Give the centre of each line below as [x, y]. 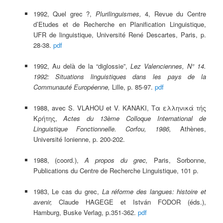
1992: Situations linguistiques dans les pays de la [119, 77]
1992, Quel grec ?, [64, 13]
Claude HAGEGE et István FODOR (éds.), [129, 202]
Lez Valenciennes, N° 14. [168, 66]
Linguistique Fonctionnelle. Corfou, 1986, [102, 129]
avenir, [43, 202]
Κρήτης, [48, 118]
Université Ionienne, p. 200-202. [79, 139]
